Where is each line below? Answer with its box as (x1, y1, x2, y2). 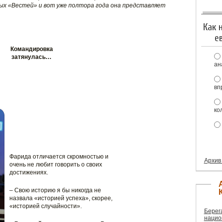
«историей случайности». (9, 203, 82, 210)
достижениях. (9, 169, 48, 176)
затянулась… (11, 54, 52, 60)
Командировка (10, 46, 53, 53)
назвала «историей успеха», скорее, (9, 195, 112, 202)
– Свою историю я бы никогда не (9, 187, 101, 194)
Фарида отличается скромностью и (9, 153, 109, 160)
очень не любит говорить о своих (9, 161, 102, 168)
